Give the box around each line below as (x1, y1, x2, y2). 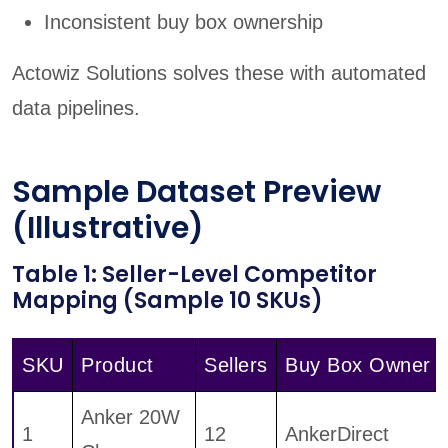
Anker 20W (81, 406, 180, 429)
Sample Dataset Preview (12, 171, 381, 214)
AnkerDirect (285, 423, 389, 446)
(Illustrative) (12, 207, 204, 250)
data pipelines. (12, 97, 140, 120)
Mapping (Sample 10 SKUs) (12, 285, 323, 317)
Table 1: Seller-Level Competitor (12, 259, 377, 291)
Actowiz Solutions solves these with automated (12, 62, 426, 85)
